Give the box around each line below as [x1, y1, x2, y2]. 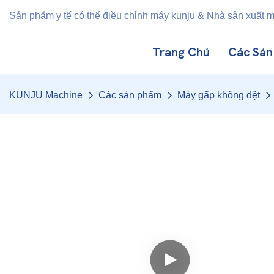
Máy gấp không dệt [177, 90, 260, 100]
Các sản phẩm [98, 90, 161, 100]
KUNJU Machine [9, 90, 83, 100]
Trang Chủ [152, 45, 210, 59]
